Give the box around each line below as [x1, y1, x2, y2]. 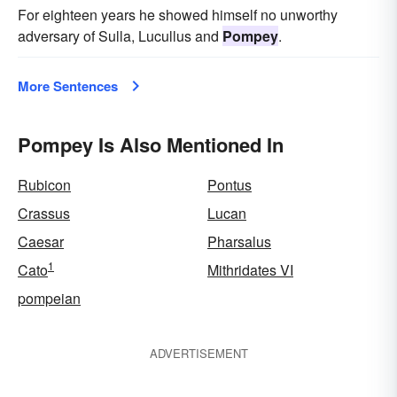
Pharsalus [207, 231, 271, 252]
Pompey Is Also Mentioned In [18, 130, 284, 159]
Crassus [18, 203, 70, 223]
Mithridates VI [207, 260, 293, 280]
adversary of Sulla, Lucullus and [18, 26, 222, 46]
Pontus [207, 175, 252, 195]
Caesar [18, 231, 64, 252]
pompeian [18, 288, 81, 308]
